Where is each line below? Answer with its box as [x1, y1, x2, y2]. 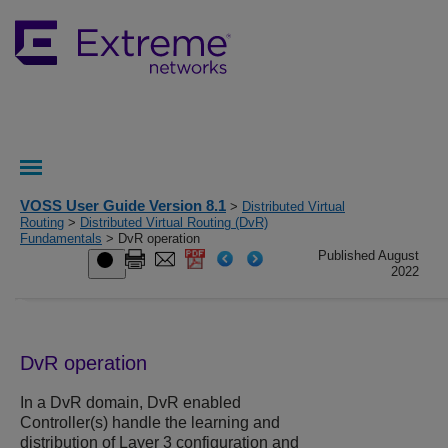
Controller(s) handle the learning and [20, 414, 280, 432]
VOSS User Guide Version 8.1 [20, 197, 226, 214]
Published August [318, 248, 420, 263]
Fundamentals [20, 231, 102, 246]
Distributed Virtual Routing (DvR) [80, 215, 268, 230]
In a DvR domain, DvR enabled [20, 394, 241, 412]
